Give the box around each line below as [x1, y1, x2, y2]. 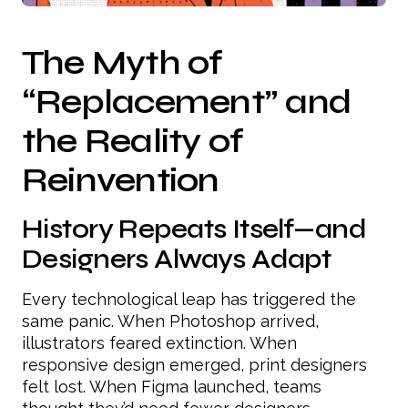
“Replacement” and [22, 81, 352, 123]
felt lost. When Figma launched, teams [22, 377, 321, 397]
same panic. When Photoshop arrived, [22, 311, 319, 331]
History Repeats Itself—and [22, 213, 367, 246]
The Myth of [22, 42, 223, 84]
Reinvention [22, 159, 219, 201]
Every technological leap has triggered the [22, 290, 356, 310]
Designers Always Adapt [22, 243, 331, 276]
